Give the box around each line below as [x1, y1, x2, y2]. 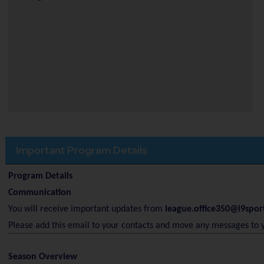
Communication [8, 188, 71, 197]
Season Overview [8, 252, 77, 262]
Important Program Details [16, 143, 147, 157]
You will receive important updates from [8, 204, 165, 214]
